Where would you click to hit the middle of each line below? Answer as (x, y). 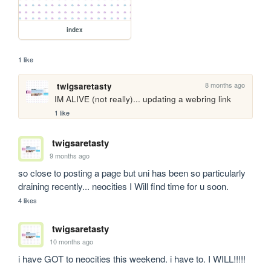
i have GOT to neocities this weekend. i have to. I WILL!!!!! (132, 259)
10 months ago (72, 241)
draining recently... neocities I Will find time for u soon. (124, 186)
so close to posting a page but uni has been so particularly (132, 173)
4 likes (28, 201)
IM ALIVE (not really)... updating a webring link (143, 99)
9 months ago (70, 155)
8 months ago (225, 84)
